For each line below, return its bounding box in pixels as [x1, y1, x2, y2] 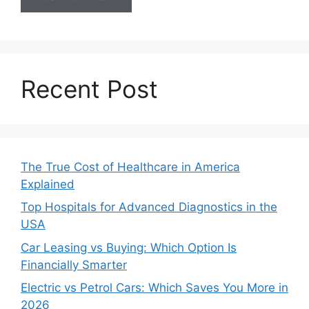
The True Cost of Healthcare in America [21, 159, 240, 174]
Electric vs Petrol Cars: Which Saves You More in [21, 281, 288, 295]
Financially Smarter [21, 257, 127, 272]
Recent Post [21, 74, 158, 103]
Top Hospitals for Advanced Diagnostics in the [21, 200, 277, 215]
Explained [21, 177, 74, 191]
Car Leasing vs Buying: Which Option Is [21, 240, 237, 255]
